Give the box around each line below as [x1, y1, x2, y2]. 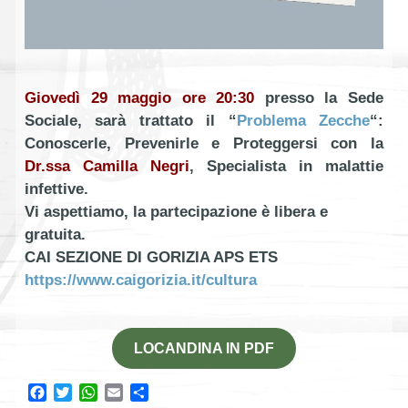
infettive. [25, 179, 93, 198]
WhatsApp [97, 383, 165, 400]
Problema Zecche [236, 111, 371, 129]
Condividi [148, 383, 210, 400]
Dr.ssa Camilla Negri [25, 157, 189, 175]
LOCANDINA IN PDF [134, 339, 274, 356]
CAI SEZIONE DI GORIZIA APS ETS [25, 248, 278, 266]
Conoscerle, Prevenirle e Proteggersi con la [25, 134, 383, 152]
